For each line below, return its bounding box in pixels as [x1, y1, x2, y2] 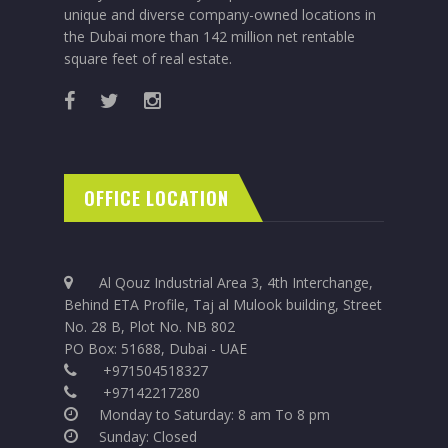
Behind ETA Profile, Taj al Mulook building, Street [64, 295, 382, 314]
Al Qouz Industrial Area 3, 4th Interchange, [99, 273, 373, 292]
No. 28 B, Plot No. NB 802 [64, 317, 235, 336]
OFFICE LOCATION [84, 185, 229, 211]
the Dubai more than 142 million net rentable [64, 27, 355, 46]
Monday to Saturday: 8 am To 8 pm [99, 405, 330, 424]
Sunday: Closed [99, 427, 197, 446]
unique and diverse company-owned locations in [64, 5, 376, 24]
